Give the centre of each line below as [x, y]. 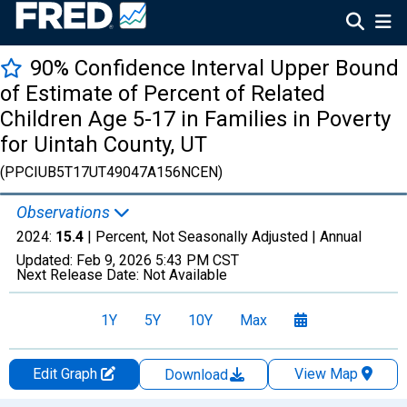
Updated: [46, 260]
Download [198, 375]
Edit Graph [66, 374]
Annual [341, 237]
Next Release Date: [79, 275]
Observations [65, 212]
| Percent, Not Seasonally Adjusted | [202, 237]
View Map [326, 374]
